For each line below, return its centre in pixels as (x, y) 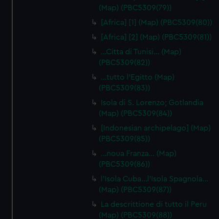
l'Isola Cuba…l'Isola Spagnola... (155, 179)
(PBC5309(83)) (125, 88)
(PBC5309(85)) (125, 139)
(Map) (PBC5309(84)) (136, 113)
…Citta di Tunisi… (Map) (141, 52)
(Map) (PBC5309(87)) (135, 190)
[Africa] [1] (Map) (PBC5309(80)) (157, 22)
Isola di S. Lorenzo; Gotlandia (152, 103)
